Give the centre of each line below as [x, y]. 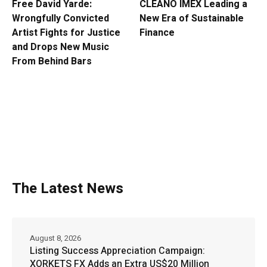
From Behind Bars [52, 61]
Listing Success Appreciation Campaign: [117, 251]
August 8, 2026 [55, 238]
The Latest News [68, 188]
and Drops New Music [60, 47]
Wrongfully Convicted [60, 18]
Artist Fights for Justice [66, 32]
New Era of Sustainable [192, 18]
